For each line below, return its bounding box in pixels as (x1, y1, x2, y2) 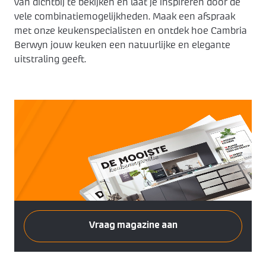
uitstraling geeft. (14, 55, 86, 64)
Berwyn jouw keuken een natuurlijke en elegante (14, 40, 230, 50)
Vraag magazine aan (88, 220, 178, 230)
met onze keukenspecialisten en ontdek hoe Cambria (14, 26, 247, 36)
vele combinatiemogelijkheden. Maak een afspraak (14, 12, 235, 21)
